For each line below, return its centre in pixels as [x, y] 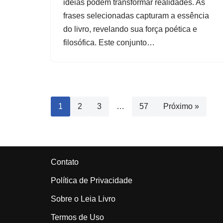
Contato [65, 162]
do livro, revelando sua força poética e [130, 29]
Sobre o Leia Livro [83, 199]
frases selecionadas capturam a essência [136, 15]
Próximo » [181, 106]
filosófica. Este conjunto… [110, 42]
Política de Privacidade [92, 180]
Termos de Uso [77, 217]
